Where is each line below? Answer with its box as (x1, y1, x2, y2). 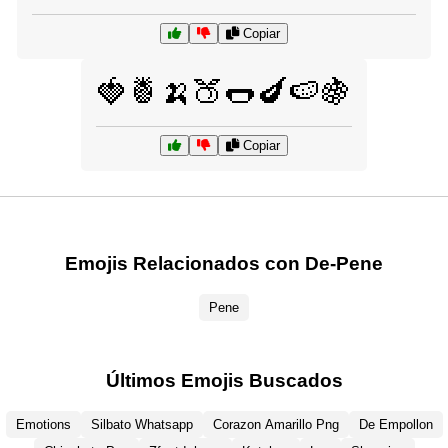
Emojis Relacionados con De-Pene (65, 253, 383, 275)
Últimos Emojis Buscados (105, 369, 343, 391)
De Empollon (358, 416, 433, 432)
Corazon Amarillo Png (212, 416, 339, 432)
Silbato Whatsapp (90, 416, 193, 432)
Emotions (15, 416, 71, 432)
